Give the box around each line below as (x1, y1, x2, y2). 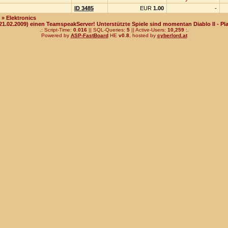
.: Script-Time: (39, 27, 73, 33)
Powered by (41, 33, 71, 38)
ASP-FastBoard (70, 33, 108, 38)
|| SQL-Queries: (87, 27, 127, 33)
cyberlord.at (157, 33, 187, 38)
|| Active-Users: (129, 27, 167, 33)
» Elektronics (2, 15, 36, 21)
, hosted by (129, 33, 157, 38)
